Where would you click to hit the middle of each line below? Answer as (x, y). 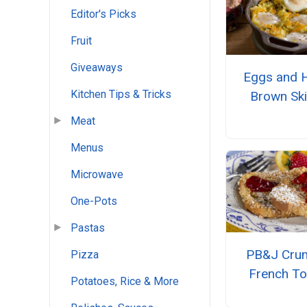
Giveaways (97, 68)
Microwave (97, 175)
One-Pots (94, 201)
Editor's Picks (103, 14)
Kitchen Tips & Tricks (121, 95)
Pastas (88, 228)
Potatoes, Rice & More (125, 282)
